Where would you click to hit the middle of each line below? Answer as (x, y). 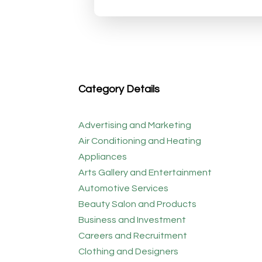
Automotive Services (124, 188)
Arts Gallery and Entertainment (145, 172)
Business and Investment (132, 220)
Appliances (103, 156)
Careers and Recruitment (133, 235)
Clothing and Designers (129, 251)
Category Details (119, 89)
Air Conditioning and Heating (140, 141)
